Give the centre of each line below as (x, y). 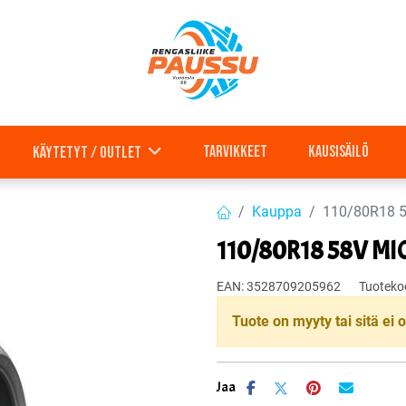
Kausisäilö (338, 152)
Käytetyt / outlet (87, 153)
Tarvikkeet (236, 152)
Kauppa (277, 211)
